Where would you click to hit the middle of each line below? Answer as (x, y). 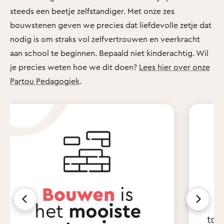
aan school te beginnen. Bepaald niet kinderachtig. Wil (109, 53)
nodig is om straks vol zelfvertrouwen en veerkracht (105, 39)
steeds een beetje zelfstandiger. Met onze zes (92, 11)
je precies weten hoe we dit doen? (74, 67)
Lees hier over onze (174, 67)
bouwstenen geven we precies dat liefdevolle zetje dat (111, 25)
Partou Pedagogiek (45, 81)
